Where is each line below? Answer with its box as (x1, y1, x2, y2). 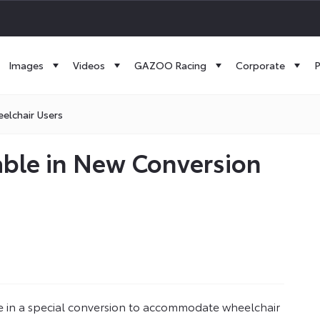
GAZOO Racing (134, 58, 206, 72)
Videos (73, 58, 105, 72)
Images (9, 58, 44, 72)
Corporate (236, 58, 285, 72)
